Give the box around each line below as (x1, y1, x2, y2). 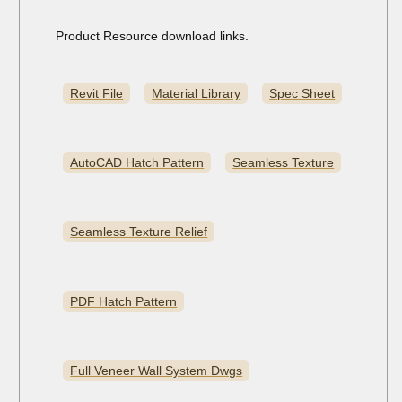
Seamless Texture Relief (70, 224, 208, 240)
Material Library (152, 85, 241, 100)
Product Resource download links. (56, 29, 249, 44)
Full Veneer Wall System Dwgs (70, 363, 243, 378)
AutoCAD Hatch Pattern (70, 155, 205, 170)
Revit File (70, 85, 124, 100)
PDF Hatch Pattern (70, 293, 178, 309)
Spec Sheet (269, 85, 336, 100)
